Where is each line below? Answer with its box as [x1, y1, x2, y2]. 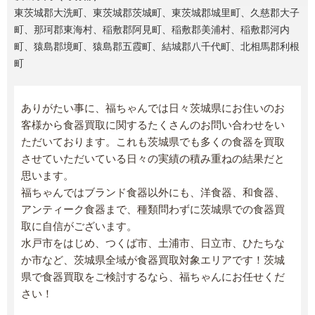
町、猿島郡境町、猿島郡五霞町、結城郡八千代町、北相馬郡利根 [14, 41, 300, 53]
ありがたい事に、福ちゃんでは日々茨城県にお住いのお [21, 102, 285, 115]
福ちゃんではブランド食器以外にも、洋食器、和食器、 [21, 186, 285, 199]
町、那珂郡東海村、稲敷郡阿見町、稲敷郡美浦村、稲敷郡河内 [14, 24, 290, 36]
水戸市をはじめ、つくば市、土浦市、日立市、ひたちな [21, 237, 285, 250]
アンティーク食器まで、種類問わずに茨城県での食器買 [21, 203, 285, 216]
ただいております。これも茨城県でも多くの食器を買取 [21, 136, 285, 148]
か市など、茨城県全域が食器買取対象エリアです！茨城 [21, 254, 285, 266]
